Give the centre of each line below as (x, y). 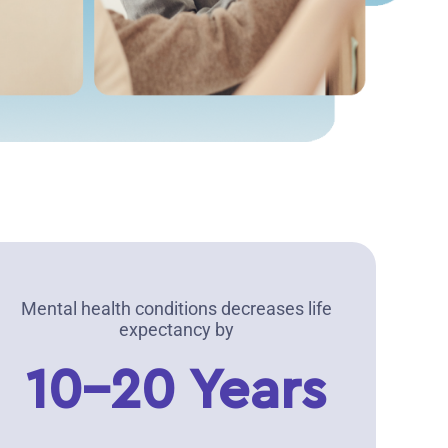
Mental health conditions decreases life (176, 308)
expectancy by (176, 329)
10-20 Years (176, 391)
